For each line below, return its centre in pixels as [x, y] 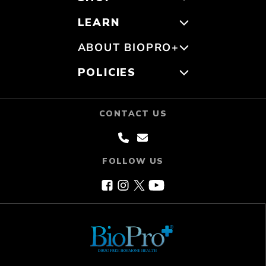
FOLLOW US [133, 161]
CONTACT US [133, 114]
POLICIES [107, 72]
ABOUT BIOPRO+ [128, 47]
